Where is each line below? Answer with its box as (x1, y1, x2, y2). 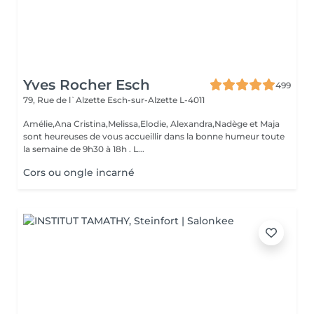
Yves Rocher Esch (23, 76, 150, 93)
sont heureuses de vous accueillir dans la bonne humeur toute (23, 131, 285, 142)
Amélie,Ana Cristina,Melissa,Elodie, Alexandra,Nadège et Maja (23, 118, 280, 129)
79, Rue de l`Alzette (23, 95, 107, 105)
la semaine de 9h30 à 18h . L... (23, 144, 144, 154)
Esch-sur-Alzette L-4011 (107, 95, 205, 105)
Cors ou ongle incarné (23, 166, 135, 179)
